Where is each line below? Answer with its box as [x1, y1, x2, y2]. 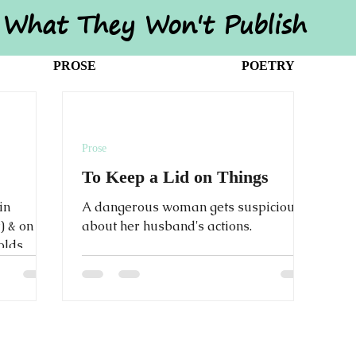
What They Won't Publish [2, 4, 307, 45]
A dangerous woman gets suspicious [82, 199, 301, 215]
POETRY [241, 59, 295, 72]
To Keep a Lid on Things [82, 167, 269, 187]
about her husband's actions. [82, 218, 252, 234]
